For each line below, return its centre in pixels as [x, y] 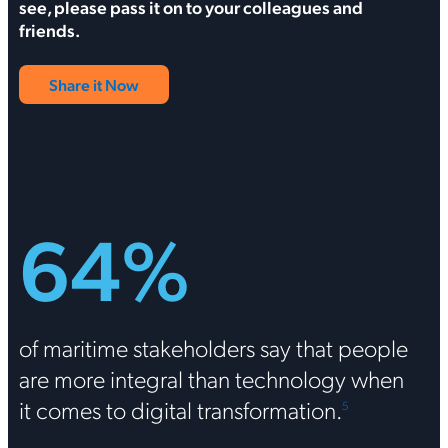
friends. [49, 30]
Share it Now [93, 84]
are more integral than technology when [211, 377]
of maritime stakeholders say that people [213, 346]
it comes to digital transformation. [180, 408]
